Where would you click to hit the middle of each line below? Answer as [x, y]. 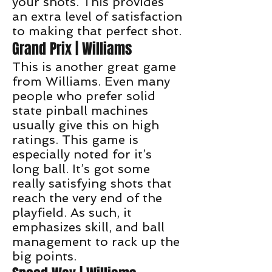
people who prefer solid [84, 96]
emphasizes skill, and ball [88, 227]
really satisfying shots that [92, 183]
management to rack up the [96, 242]
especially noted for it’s [82, 154]
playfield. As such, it [72, 212]
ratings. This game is [75, 140]
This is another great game [94, 67]
